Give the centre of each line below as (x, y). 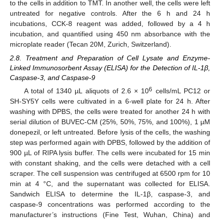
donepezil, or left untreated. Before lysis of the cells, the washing (110, 132)
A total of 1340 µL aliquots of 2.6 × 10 (86, 91)
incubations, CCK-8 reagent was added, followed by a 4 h (110, 23)
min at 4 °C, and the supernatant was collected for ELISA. (110, 183)
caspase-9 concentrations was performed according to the (110, 204)
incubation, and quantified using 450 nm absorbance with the (110, 34)
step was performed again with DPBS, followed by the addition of (110, 142)
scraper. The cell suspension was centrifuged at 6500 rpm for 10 (110, 173)
